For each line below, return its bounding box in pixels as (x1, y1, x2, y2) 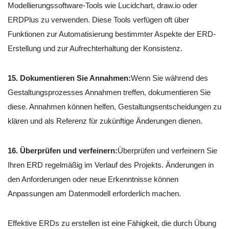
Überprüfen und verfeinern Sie (118, 146, 217, 155)
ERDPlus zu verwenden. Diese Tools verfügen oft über (8, 15, 189, 24)
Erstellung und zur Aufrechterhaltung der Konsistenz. (8, 43, 182, 53)
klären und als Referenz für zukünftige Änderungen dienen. (8, 116, 202, 125)
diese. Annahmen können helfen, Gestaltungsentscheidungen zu (8, 102, 221, 111)
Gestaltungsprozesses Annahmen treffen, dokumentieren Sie (8, 87, 211, 97)
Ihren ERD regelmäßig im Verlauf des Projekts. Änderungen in (8, 160, 214, 169)
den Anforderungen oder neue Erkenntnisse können (8, 174, 178, 184)
